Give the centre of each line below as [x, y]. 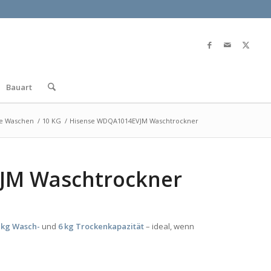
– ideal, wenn [169, 227]
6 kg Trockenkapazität [101, 227]
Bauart [19, 87]
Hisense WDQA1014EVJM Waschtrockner [134, 121]
